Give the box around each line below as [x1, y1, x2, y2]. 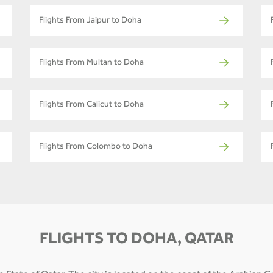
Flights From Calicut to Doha [39, 101, 144, 110]
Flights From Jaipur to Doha [39, 16, 141, 26]
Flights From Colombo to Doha [39, 143, 152, 152]
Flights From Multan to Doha [39, 58, 144, 68]
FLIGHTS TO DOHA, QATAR [39, 232, 234, 249]
